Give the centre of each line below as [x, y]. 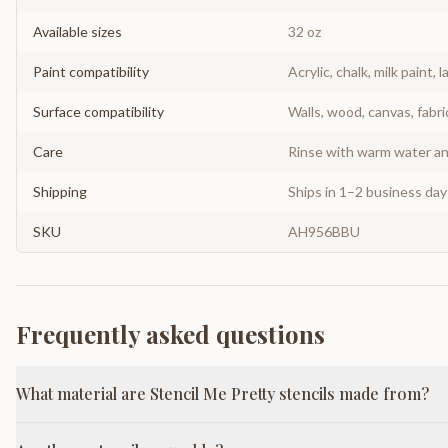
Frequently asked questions [170, 334]
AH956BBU [324, 231]
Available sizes [77, 31]
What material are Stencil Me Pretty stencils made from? [222, 393]
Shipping [60, 191]
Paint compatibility [91, 71]
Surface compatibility [98, 111]
